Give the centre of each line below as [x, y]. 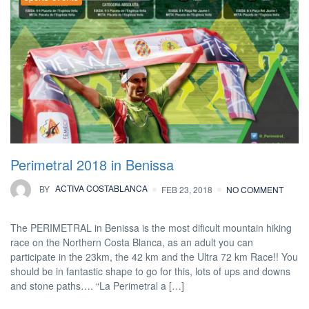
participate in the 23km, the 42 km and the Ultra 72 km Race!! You [154, 257]
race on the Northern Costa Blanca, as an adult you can [132, 242]
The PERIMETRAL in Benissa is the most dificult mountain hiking [151, 228]
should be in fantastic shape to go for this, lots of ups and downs [150, 271]
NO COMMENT [255, 190]
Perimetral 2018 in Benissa [92, 165]
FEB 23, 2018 [187, 190]
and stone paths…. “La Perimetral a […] [97, 286]
